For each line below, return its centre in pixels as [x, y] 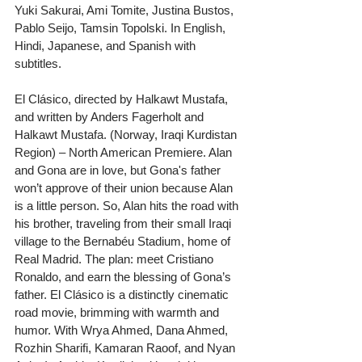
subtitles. [38, 63]
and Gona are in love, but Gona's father [119, 170]
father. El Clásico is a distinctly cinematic [123, 294]
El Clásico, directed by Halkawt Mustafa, [123, 99]
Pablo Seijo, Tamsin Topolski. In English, [122, 27]
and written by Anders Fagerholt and [111, 116]
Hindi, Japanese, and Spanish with [107, 45]
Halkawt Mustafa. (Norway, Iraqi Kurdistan [127, 134]
